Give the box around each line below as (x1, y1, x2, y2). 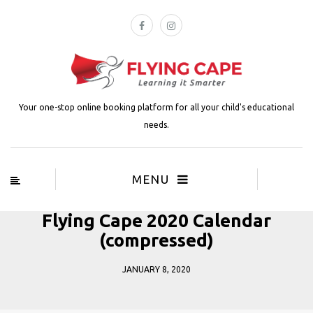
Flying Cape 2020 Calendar (42, 210, 271, 231)
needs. (144, 119, 169, 129)
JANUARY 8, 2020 (122, 264, 191, 274)
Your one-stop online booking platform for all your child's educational (19, 102, 294, 112)
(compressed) (99, 229, 214, 250)
